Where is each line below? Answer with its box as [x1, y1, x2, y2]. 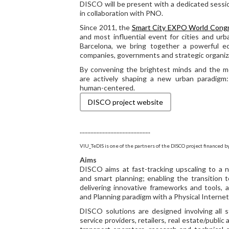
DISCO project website [88, 98, 163, 106]
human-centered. [80, 83, 135, 92]
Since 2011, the [80, 23, 132, 32]
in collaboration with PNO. [80, 9, 165, 17]
